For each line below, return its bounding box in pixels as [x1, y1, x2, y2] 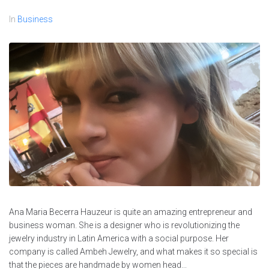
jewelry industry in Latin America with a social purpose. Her [9, 234, 229, 244]
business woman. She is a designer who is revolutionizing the [9, 220, 240, 231]
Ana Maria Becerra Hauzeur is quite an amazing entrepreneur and [9, 207, 252, 217]
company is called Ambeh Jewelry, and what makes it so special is [9, 247, 258, 257]
